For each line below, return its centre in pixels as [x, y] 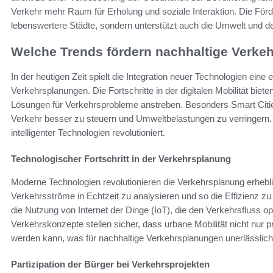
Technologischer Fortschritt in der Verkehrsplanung [121, 158]
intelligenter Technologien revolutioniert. [88, 132]
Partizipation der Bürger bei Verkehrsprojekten [110, 264]
